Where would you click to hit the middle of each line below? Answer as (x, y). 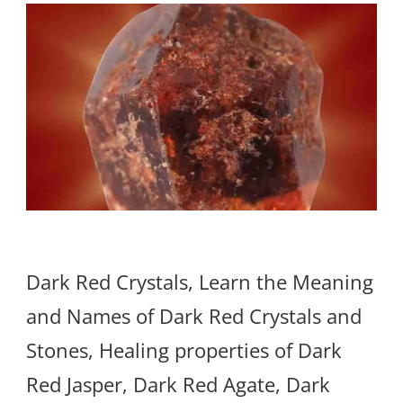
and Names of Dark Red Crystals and (194, 316)
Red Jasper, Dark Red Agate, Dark (178, 385)
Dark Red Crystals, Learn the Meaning (200, 282)
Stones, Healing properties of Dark (184, 350)
